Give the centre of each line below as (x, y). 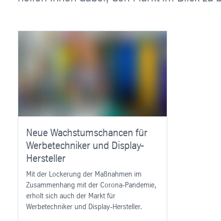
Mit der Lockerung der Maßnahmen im (84, 174)
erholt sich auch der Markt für (71, 196)
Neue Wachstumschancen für (87, 133)
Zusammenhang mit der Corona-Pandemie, (91, 185)
